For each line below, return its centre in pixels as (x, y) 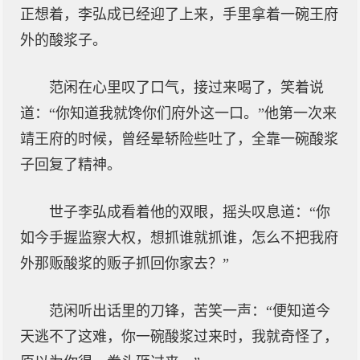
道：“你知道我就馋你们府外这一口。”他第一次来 (178, 113)
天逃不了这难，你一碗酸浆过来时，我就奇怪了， (179, 337)
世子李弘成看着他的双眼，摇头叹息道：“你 (190, 212)
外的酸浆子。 (63, 40)
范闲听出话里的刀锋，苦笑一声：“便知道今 (190, 311)
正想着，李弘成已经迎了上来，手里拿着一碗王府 (179, 14)
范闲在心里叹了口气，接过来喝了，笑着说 (186, 88)
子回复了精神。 (71, 165)
